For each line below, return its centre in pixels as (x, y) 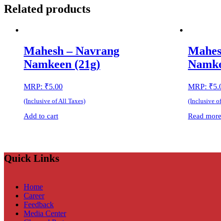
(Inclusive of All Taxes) (55, 101)
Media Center (45, 214)
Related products (47, 9)
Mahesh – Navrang (72, 51)
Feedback (39, 205)
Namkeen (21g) (62, 64)
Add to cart (41, 116)
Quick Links (32, 158)
